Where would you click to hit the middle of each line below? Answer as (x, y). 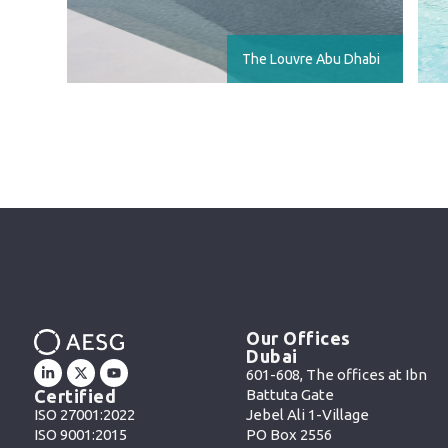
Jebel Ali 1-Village (308, 414)
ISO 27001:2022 (84, 415)
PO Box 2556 (289, 434)
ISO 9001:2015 (80, 435)
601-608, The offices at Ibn (337, 374)
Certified (75, 396)
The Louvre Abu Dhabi (311, 59)
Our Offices (298, 337)
